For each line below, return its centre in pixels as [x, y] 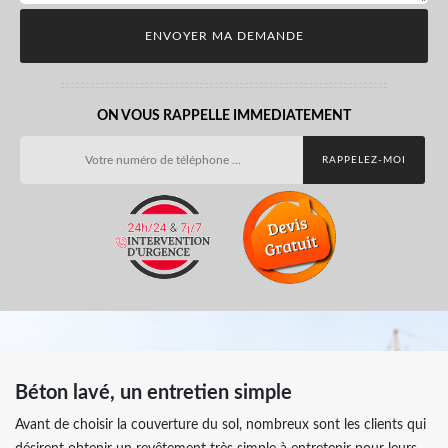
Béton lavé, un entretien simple [153, 392]
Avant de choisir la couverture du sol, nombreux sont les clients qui [220, 424]
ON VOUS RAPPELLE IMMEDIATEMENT [224, 115]
